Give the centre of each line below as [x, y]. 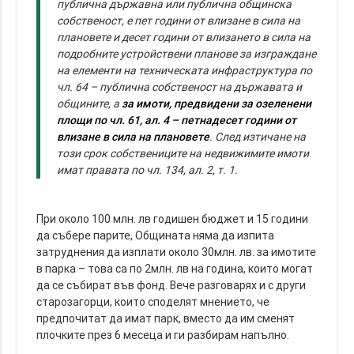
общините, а [90, 103]
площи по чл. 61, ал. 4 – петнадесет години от [177, 120]
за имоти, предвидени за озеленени [217, 103]
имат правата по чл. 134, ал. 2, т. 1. [148, 169]
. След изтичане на [258, 136]
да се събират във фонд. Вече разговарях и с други [171, 285]
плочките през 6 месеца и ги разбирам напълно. [163, 335]
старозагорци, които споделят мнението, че [153, 301]
